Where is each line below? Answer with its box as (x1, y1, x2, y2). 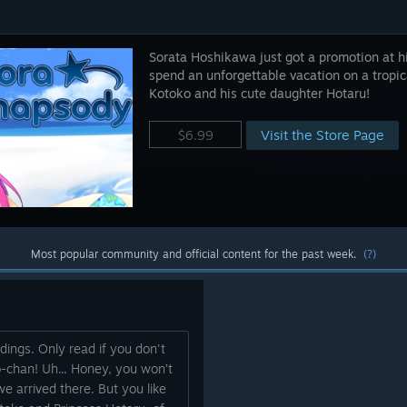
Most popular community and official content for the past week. (31, 247, 363, 261)
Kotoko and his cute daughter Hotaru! (149, 85, 371, 101)
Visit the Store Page (261, 126, 385, 144)
